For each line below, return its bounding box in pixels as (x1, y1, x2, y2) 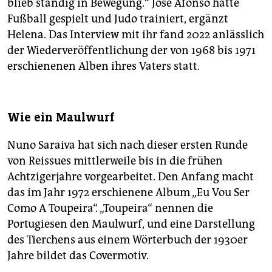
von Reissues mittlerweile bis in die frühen (7, 154, 223, 168)
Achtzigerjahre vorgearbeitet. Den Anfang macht (7, 170, 254, 184)
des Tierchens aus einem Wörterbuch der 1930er (7, 233, 248, 247)
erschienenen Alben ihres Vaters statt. (7, 59, 200, 73)
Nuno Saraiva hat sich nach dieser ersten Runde (7, 138, 248, 152)
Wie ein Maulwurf (7, 110, 115, 126)
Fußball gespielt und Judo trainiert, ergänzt (7, 12, 228, 26)
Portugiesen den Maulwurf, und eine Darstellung (7, 217, 255, 231)
